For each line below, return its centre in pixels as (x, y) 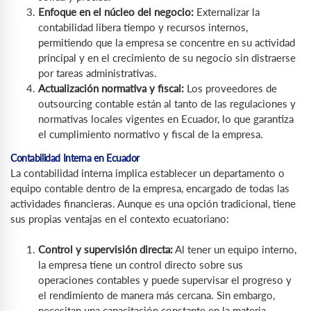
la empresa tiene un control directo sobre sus (141, 265)
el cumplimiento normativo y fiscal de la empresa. (151, 134)
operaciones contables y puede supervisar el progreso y (165, 280)
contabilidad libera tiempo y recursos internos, (143, 27)
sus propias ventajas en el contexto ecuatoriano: (120, 218)
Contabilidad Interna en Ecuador (75, 158)
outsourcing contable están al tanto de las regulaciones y (167, 103)
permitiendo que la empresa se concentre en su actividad (167, 42)
